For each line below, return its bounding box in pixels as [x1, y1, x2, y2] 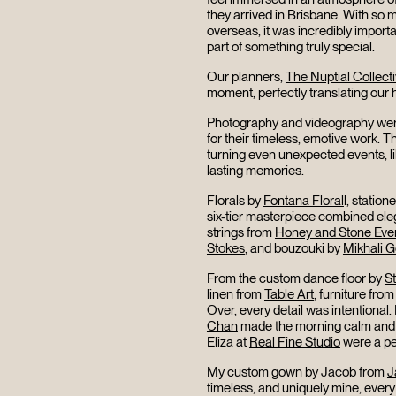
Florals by [206, 193, 263, 209]
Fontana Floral [263, 193, 344, 209]
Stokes [206, 240, 245, 257]
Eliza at [206, 334, 249, 351]
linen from [206, 286, 264, 303]
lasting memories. [206, 163, 304, 179]
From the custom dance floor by [206, 270, 385, 287]
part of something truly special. [206, 39, 377, 56]
